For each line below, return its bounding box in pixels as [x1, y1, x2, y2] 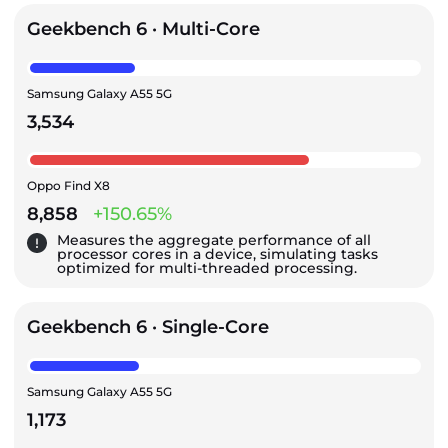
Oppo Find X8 [27, 178, 110, 194]
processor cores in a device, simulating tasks [57, 245, 378, 264]
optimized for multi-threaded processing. [57, 259, 357, 278]
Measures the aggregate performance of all [57, 231, 371, 250]
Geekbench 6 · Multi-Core [27, 18, 260, 41]
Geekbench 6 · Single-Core [27, 316, 269, 339]
